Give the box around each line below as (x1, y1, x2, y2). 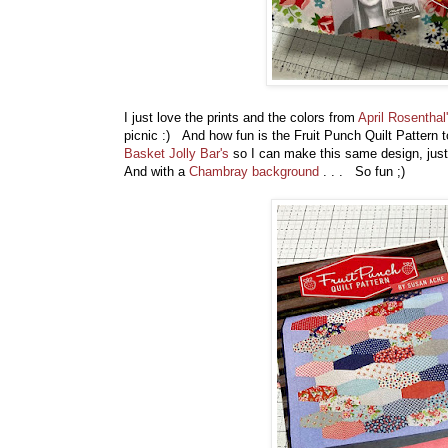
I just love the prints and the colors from (124, 109, 358, 125)
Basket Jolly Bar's (124, 145, 233, 161)
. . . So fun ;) (319, 163, 413, 179)
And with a (124, 163, 189, 179)
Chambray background (189, 163, 319, 179)
